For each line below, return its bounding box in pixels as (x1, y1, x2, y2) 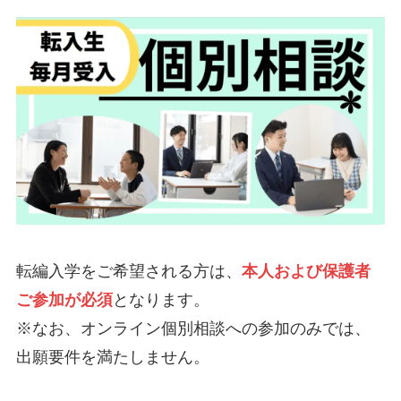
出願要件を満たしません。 (15, 348, 209, 367)
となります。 (112, 291, 209, 310)
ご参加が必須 (15, 291, 113, 310)
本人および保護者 (241, 262, 371, 281)
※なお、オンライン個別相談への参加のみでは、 (15, 320, 371, 338)
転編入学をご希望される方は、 (15, 262, 242, 281)
